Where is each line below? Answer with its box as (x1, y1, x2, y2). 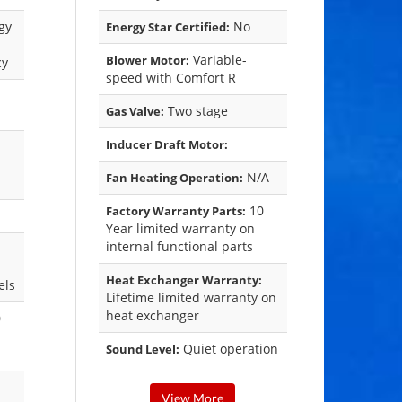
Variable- (188, 51, 247, 69)
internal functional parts (105, 238, 253, 256)
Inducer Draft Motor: (105, 136, 228, 153)
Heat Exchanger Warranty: (105, 272, 262, 289)
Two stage (163, 102, 228, 120)
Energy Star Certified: (105, 19, 230, 36)
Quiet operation (179, 340, 278, 358)
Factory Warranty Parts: (105, 203, 246, 220)
